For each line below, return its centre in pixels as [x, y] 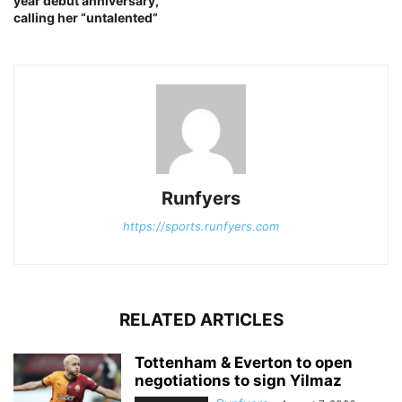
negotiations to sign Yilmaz [238, 381]
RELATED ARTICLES [201, 320]
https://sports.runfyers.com [201, 227]
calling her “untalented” [86, 18]
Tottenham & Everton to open [244, 363]
